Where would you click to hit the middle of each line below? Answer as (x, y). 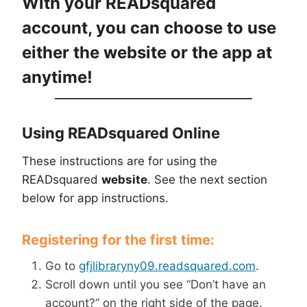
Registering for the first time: (118, 240)
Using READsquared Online (121, 133)
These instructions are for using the (120, 161)
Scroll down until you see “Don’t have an (156, 284)
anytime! (57, 77)
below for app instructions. (95, 198)
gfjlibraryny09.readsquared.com (167, 266)
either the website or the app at (147, 52)
